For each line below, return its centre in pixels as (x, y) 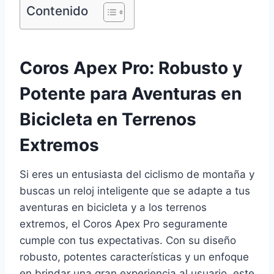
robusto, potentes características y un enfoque (134, 257)
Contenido (57, 10)
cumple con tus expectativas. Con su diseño (128, 240)
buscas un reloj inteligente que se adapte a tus (135, 191)
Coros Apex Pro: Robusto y (131, 68)
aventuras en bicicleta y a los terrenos (113, 207)
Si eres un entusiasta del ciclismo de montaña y (137, 174)
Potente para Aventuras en (131, 93)
